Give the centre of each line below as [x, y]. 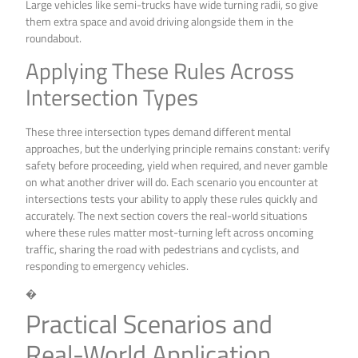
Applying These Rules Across [160, 70]
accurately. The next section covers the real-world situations [167, 215]
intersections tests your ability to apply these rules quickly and [172, 198]
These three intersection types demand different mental [159, 131]
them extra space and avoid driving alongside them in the [160, 21]
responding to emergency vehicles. [107, 265]
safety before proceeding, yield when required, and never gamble [177, 165]
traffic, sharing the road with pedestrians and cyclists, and [163, 249]
